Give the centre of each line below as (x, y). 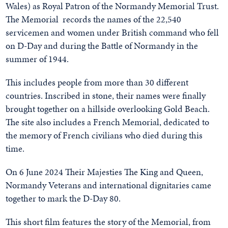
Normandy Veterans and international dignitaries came (109, 185)
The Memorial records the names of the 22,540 (94, 19)
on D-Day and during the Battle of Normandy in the (102, 45)
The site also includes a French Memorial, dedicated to (108, 122)
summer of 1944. (37, 59)
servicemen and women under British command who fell (112, 32)
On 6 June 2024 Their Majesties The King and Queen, (105, 172)
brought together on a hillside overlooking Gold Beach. (108, 108)
